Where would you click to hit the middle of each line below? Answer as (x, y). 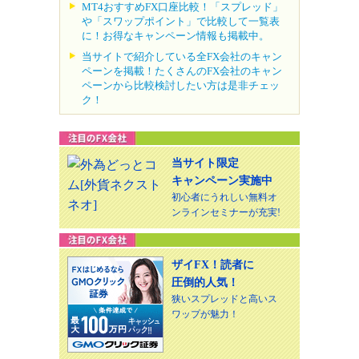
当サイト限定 (205, 163)
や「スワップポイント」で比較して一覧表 (181, 22)
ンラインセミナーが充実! (226, 213)
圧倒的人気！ (205, 283)
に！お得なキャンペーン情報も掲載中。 (175, 36)
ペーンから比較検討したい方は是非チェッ (181, 86)
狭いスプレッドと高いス (224, 299)
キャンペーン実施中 (222, 181)
